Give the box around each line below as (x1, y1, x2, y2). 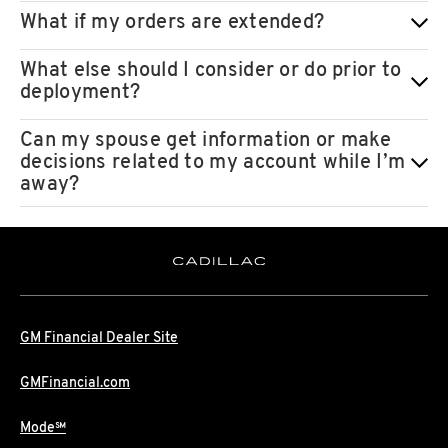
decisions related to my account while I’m (20, 150, 406, 177)
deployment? (20, 80, 141, 107)
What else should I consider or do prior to (20, 58, 402, 85)
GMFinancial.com (20, 374, 130, 392)
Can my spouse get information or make (20, 128, 392, 155)
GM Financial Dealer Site (20, 329, 178, 347)
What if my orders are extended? (20, 10, 325, 37)
